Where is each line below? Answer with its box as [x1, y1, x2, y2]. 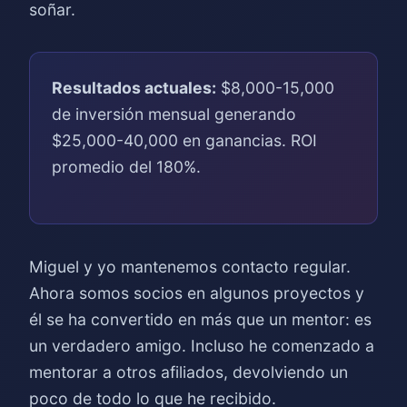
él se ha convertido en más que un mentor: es [29, 310, 372, 329]
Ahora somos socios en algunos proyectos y [29, 283, 364, 303]
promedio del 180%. [52, 157, 201, 176]
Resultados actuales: [52, 78, 216, 97]
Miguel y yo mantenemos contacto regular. [29, 257, 351, 276]
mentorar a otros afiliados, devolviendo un [29, 362, 348, 382]
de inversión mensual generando [52, 104, 296, 124]
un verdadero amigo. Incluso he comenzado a [29, 336, 374, 355]
